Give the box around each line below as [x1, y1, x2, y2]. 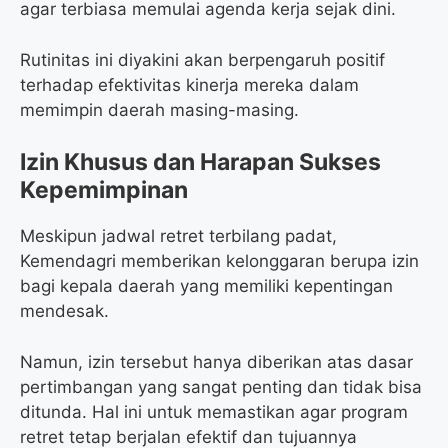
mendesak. [20, 301, 109, 322]
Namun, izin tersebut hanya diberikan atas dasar [20, 351, 413, 372]
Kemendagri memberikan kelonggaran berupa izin [20, 251, 419, 272]
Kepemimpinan [20, 176, 188, 205]
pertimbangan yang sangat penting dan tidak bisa [20, 376, 422, 397]
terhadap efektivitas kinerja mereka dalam [20, 74, 359, 95]
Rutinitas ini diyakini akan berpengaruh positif [20, 49, 385, 70]
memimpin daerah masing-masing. [20, 99, 299, 120]
